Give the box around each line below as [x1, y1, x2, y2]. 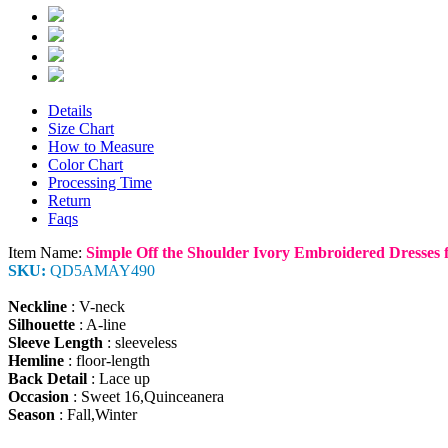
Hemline [8, 352, 64, 370]
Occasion [8, 388, 69, 406]
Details [48, 102, 92, 120]
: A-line [75, 316, 126, 334]
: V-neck [67, 298, 125, 316]
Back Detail [8, 370, 87, 388]
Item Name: [8, 244, 86, 262]
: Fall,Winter [55, 406, 137, 424]
